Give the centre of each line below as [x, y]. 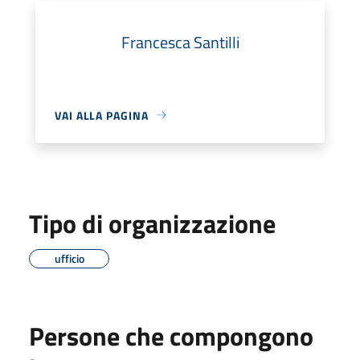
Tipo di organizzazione [152, 223]
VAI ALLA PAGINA [102, 115]
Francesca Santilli [180, 42]
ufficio [69, 258]
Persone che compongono [171, 335]
